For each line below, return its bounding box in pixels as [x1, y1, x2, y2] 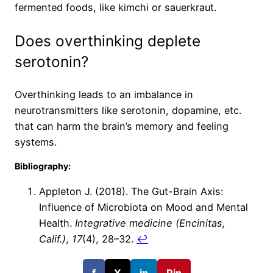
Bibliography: [15, 161, 71, 172]
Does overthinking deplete [15, 31, 200, 50]
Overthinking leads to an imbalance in [15, 88, 193, 101]
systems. [15, 136, 57, 149]
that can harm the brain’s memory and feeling [15, 120, 229, 133]
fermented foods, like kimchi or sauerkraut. [15, 1, 216, 14]
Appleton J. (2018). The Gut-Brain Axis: [39, 185, 223, 197]
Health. [39, 216, 75, 229]
